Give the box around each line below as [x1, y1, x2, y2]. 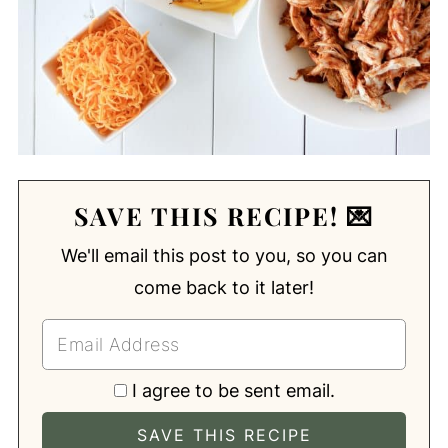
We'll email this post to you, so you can [60, 244, 388, 266]
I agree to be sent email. [131, 379, 335, 401]
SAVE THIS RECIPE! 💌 [74, 198, 374, 232]
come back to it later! [134, 276, 314, 298]
